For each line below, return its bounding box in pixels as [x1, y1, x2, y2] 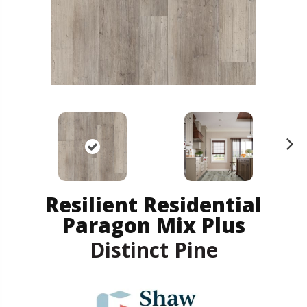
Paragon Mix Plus [62, 210, 245, 239]
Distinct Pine [89, 235, 218, 264]
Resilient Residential [45, 190, 262, 219]
